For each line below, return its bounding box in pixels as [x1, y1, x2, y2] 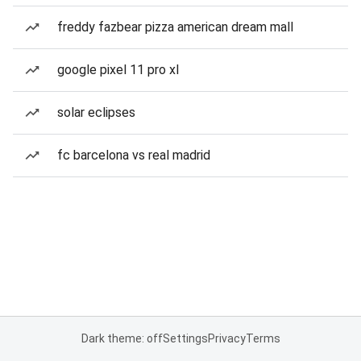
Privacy [207, 332, 246, 345]
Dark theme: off [81, 332, 163, 345]
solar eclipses [57, 105, 135, 120]
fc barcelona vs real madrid [57, 147, 210, 163]
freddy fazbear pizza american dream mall [57, 19, 293, 35]
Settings [162, 332, 208, 345]
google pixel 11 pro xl [57, 62, 179, 77]
